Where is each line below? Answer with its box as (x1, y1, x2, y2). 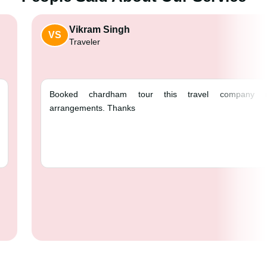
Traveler (172, 37, 204, 46)
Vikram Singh (172, 24, 234, 35)
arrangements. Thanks (153, 103, 239, 113)
